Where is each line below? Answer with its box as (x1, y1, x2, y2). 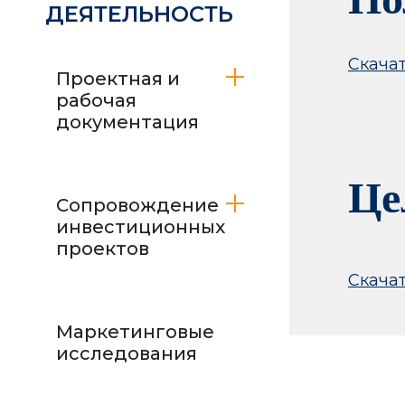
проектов (56, 238, 149, 259)
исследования (56, 343, 197, 364)
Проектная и (56, 68, 180, 89)
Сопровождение (56, 194, 219, 216)
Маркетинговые (56, 321, 214, 343)
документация (56, 111, 199, 133)
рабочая (56, 89, 137, 111)
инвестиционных (56, 216, 225, 238)
